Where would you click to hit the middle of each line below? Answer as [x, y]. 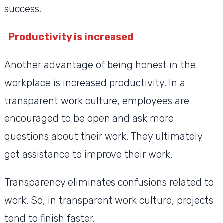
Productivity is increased [72, 37]
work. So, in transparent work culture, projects [109, 200]
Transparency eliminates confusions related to [109, 182]
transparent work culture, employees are [97, 101]
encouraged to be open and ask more [89, 119]
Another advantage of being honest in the [100, 65]
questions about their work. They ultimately [103, 137]
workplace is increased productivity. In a [95, 83]
